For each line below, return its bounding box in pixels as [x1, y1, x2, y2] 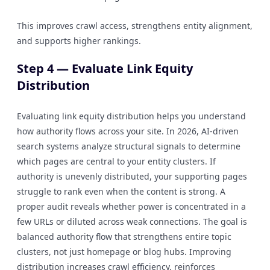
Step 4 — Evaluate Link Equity [17, 60, 193, 77]
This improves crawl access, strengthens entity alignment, [17, 20, 253, 31]
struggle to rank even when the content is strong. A [17, 186, 225, 197]
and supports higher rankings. [17, 35, 141, 46]
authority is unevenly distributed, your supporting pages [17, 171, 247, 182]
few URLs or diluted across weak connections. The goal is [17, 216, 247, 227]
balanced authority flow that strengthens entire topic [17, 231, 231, 242]
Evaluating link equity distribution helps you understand [17, 110, 246, 122]
